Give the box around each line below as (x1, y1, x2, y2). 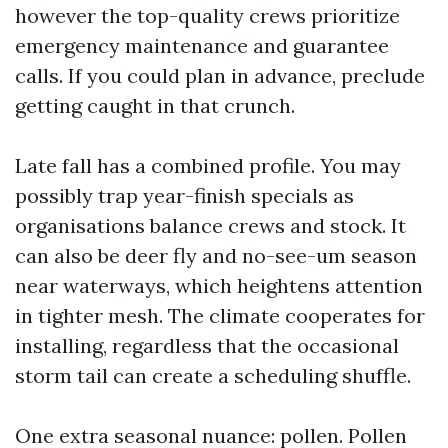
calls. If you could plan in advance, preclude (15, 63, 425, 88)
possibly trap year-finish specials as (15, 183, 354, 208)
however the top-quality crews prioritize (15, 3, 400, 28)
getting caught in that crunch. (15, 93, 295, 118)
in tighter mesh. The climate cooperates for (15, 303, 425, 328)
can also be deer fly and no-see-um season (15, 243, 417, 268)
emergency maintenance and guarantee (15, 33, 389, 58)
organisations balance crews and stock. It (15, 213, 406, 238)
